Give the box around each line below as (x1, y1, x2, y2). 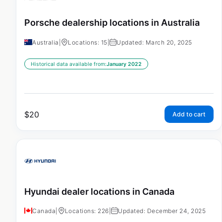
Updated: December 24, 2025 (118, 207, 206, 215)
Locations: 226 (64, 207, 109, 215)
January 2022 (107, 60, 142, 67)
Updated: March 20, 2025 (116, 38, 192, 46)
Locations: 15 (68, 38, 108, 46)
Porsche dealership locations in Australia (24, 17, 200, 28)
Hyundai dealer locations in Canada (24, 186, 174, 197)
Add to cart (172, 110, 206, 118)
